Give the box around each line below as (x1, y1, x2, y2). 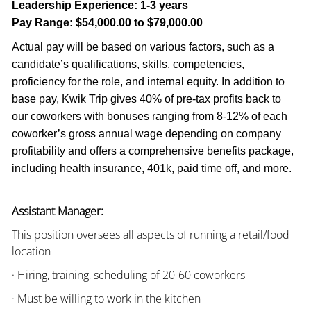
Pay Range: (11, 16, 73, 28)
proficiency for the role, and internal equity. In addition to (11, 75, 285, 87)
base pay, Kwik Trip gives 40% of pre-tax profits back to (11, 92, 281, 105)
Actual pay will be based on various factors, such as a (11, 40, 274, 53)
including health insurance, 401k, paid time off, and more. (11, 162, 292, 174)
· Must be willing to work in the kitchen (11, 290, 201, 306)
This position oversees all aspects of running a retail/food (11, 226, 289, 242)
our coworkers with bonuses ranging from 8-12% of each (11, 110, 287, 122)
